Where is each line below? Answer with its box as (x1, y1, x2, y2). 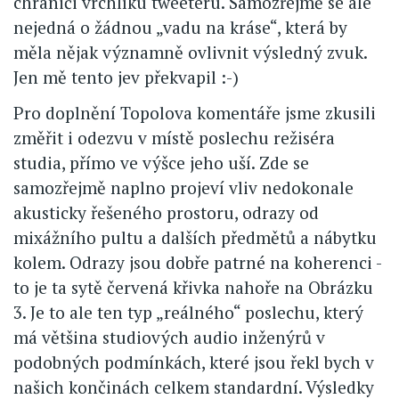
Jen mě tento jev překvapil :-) (13, 65, 239, 88)
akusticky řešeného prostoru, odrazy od (13, 200, 319, 224)
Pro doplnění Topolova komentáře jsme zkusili (13, 101, 376, 124)
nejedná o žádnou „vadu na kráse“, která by (13, 15, 347, 38)
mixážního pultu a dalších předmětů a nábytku (13, 225, 377, 248)
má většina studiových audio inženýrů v (13, 325, 325, 348)
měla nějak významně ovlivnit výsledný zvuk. (13, 40, 367, 63)
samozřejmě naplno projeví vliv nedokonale (13, 175, 354, 199)
